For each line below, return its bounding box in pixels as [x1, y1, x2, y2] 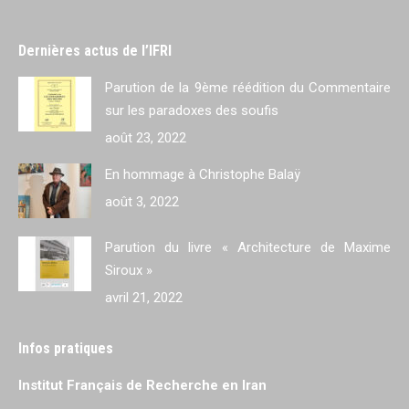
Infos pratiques [18, 340, 113, 357]
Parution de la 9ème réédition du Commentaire [105, 79, 391, 96]
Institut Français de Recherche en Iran [18, 377, 267, 393]
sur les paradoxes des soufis [105, 102, 278, 119]
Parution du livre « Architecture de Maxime [105, 239, 391, 256]
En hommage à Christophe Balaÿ [105, 166, 300, 183]
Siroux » [105, 262, 152, 278]
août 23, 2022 [105, 130, 186, 146]
